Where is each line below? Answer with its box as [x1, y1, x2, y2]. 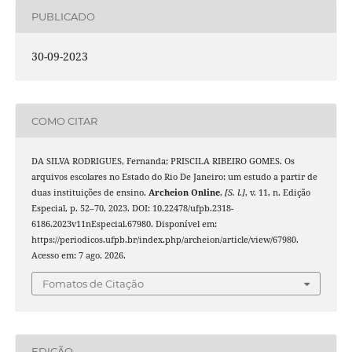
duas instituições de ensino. [31, 187, 148, 199]
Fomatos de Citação [42, 277, 144, 290]
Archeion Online [148, 187, 220, 199]
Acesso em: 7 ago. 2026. [31, 250, 126, 262]
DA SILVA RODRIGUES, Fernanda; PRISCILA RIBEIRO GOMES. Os [31, 156, 295, 167]
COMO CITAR [31, 114, 97, 127]
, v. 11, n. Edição [244, 187, 310, 199]
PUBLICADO [31, 9, 95, 23]
